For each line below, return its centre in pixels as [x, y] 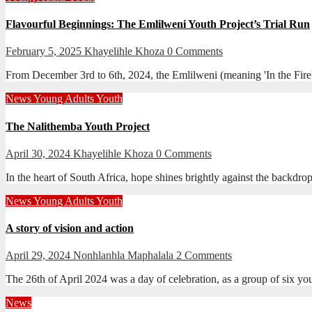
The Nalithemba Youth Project [78, 126]
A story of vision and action [70, 228]
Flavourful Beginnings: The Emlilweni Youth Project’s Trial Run [158, 24]
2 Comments [204, 256]
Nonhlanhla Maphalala [125, 256]
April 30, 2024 [39, 153]
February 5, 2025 [45, 52]
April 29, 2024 [39, 256]
